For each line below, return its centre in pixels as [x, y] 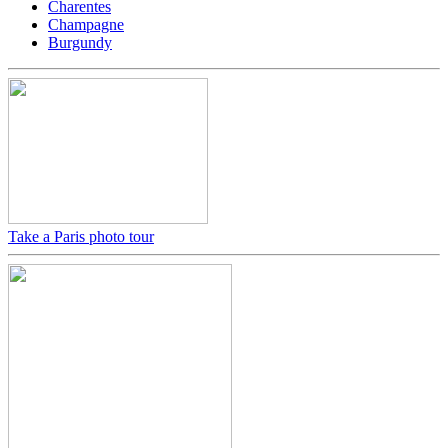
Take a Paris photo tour [81, 236]
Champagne [86, 24]
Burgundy [80, 42]
